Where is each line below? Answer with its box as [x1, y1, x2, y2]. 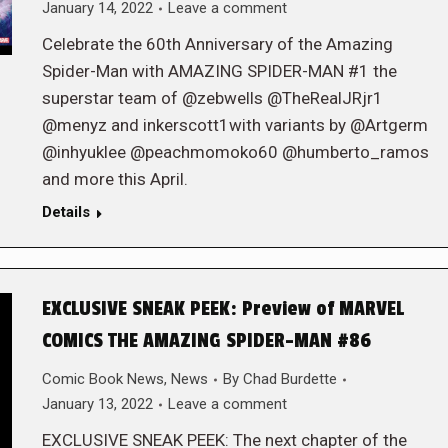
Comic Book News [41, 370, 164, 388]
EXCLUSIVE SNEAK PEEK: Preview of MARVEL [41, 297, 404, 321]
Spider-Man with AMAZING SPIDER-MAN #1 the [41, 61, 397, 81]
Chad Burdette [242, 370, 337, 388]
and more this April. [41, 169, 188, 189]
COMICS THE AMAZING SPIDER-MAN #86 [41, 329, 371, 353]
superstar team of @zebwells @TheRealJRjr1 [41, 88, 383, 108]
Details [41, 203, 90, 221]
